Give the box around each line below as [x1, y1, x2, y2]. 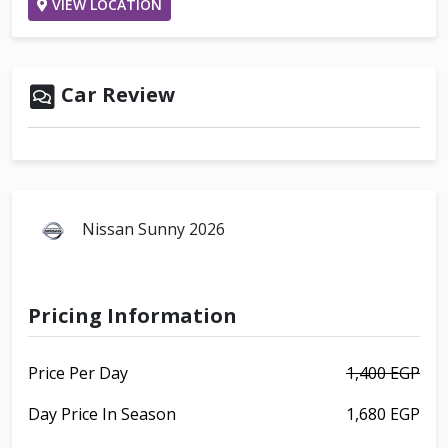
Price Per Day [28, 361, 128, 384]
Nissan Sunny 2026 [78, 217, 225, 240]
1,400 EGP [346, 361, 420, 384]
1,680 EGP [346, 402, 420, 425]
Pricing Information [28, 301, 237, 329]
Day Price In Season [28, 402, 176, 425]
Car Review [56, 80, 175, 108]
